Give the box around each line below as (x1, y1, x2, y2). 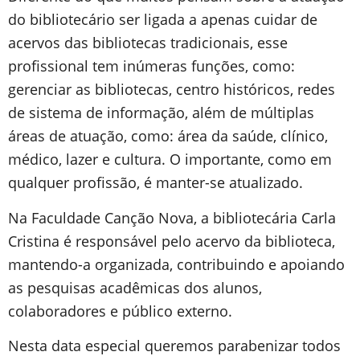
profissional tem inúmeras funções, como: (8, 56, 295, 76)
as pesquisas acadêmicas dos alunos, (8, 277, 262, 297)
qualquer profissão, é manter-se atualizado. (8, 173, 303, 193)
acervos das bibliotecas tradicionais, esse (8, 33, 288, 53)
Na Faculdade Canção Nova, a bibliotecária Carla (8, 207, 336, 227)
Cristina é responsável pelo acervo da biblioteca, (8, 231, 335, 251)
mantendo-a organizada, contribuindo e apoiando (8, 254, 345, 274)
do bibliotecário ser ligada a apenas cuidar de (8, 10, 317, 30)
